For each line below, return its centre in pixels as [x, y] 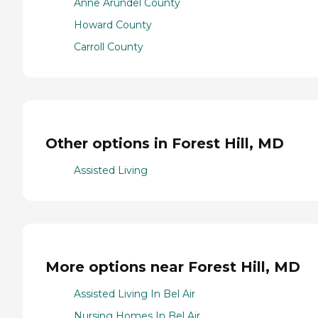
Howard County [113, 25]
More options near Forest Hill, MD [173, 267]
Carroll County [109, 47]
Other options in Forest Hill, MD [165, 143]
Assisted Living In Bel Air [135, 294]
